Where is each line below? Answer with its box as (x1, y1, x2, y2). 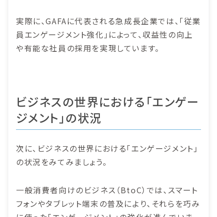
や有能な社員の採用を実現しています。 (16, 42, 160, 54)
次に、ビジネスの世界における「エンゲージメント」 (16, 142, 199, 155)
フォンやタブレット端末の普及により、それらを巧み (16, 198, 201, 210)
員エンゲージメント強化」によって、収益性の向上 (16, 29, 193, 41)
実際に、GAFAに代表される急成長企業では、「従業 (16, 15, 201, 27)
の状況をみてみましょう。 (16, 156, 108, 168)
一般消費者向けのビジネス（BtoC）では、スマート (16, 184, 198, 196)
